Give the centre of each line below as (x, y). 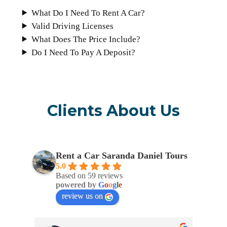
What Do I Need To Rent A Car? (88, 13)
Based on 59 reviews (89, 176)
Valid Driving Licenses (72, 26)
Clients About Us (113, 111)
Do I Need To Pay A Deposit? (83, 52)
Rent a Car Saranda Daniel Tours (121, 156)
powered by (77, 185)
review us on (82, 196)
